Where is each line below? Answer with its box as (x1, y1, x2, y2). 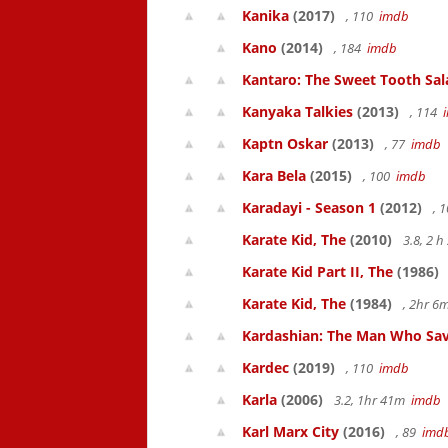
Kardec (242, 358, 289, 377)
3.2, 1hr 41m (331, 391, 411, 409)
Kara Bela (242, 166, 306, 185)
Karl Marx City (242, 422, 339, 441)
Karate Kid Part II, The (242, 262, 393, 281)
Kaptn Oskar (242, 134, 328, 153)
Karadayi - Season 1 (242, 198, 376, 217)
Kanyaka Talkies (242, 102, 353, 121)
